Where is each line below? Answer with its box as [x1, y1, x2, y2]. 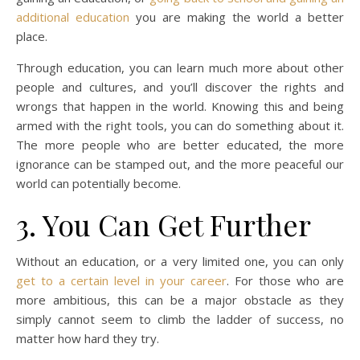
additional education [16, 9, 129, 26]
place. [16, 28, 47, 45]
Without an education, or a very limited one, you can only [16, 253, 344, 270]
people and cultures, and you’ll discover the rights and [16, 79, 344, 96]
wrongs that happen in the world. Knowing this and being [16, 98, 344, 115]
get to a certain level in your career [16, 272, 227, 289]
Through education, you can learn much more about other [16, 59, 344, 76]
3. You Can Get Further [16, 205, 311, 244]
